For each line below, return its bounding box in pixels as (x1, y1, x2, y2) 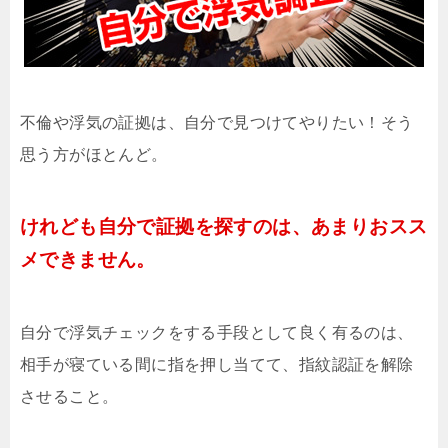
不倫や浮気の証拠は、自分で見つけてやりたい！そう (20, 114, 414, 132)
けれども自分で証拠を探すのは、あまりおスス (20, 216, 428, 238)
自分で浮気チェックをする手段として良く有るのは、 (20, 324, 414, 342)
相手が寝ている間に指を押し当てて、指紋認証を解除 (20, 356, 414, 374)
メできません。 (20, 249, 156, 271)
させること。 (20, 388, 119, 406)
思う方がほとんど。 (20, 146, 168, 164)
